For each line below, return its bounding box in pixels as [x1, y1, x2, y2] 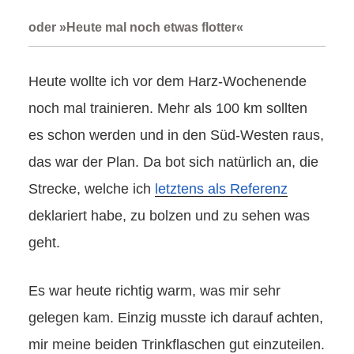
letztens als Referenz [155, 181, 288, 198]
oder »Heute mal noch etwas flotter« [28, 21, 243, 35]
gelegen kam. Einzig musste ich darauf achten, [28, 310, 323, 326]
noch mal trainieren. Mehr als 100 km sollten [28, 100, 307, 117]
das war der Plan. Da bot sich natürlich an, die [28, 154, 318, 171]
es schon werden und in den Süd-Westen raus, [28, 127, 324, 144]
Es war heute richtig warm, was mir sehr [28, 283, 281, 299]
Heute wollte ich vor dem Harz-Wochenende [28, 73, 307, 90]
